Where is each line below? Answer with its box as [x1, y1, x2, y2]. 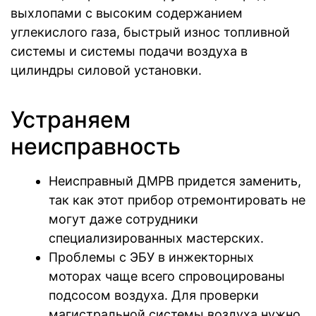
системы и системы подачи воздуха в [11, 43, 248, 59]
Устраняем [11, 106, 130, 134]
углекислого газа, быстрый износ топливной [11, 24, 290, 39]
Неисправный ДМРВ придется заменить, [49, 174, 301, 189]
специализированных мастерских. [49, 231, 264, 246]
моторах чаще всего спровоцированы [49, 269, 285, 284]
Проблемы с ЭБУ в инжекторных [49, 250, 254, 265]
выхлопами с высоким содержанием [11, 5, 243, 20]
